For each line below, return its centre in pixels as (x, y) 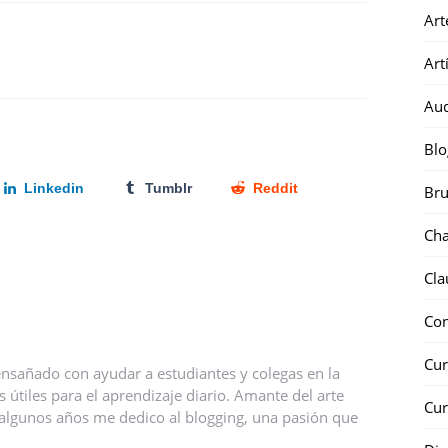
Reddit (275, 187)
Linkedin (54, 187)
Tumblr (168, 187)
